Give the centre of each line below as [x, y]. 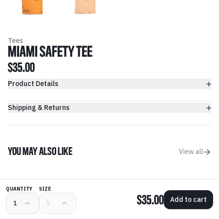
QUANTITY [19, 189]
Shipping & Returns [39, 108]
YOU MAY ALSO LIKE [40, 152]
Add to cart [188, 200]
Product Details [33, 84]
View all [191, 152]
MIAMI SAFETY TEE [50, 53]
